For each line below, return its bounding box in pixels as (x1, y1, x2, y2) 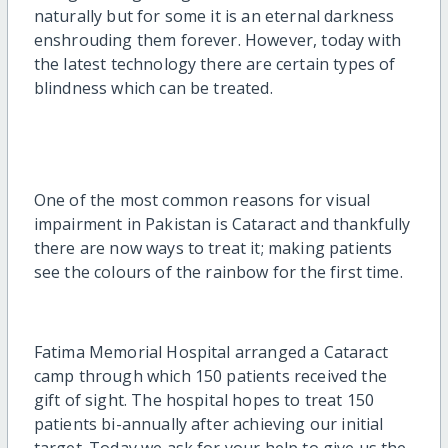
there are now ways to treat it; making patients (33, 237, 393, 260)
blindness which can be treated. (33, 77, 277, 100)
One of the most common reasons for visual (33, 189, 371, 212)
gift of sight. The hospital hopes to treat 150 (33, 389, 375, 412)
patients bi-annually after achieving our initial (33, 413, 384, 436)
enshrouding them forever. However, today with (33, 29, 401, 52)
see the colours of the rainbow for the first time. (33, 261, 403, 284)
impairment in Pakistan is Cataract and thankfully (33, 213, 411, 236)
